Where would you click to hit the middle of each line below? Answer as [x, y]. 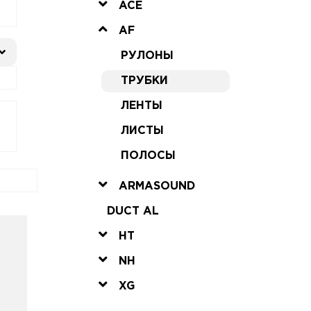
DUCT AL [133, 211]
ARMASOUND [157, 186]
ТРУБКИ [144, 81]
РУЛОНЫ [147, 56]
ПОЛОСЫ [148, 155]
